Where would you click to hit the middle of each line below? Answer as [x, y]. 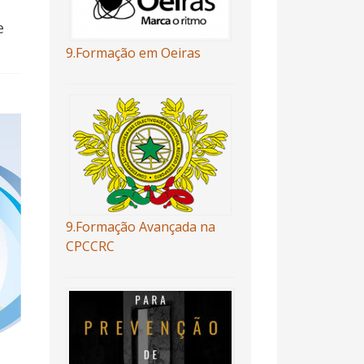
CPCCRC [90, 247]
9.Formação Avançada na [140, 227]
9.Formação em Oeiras [133, 53]
